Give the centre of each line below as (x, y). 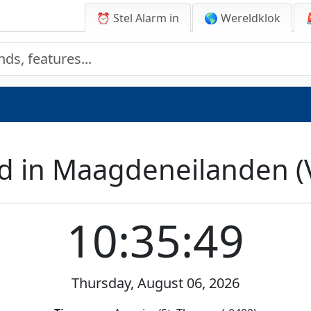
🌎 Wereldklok (242, 18)
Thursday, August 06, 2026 (155, 283)
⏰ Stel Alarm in (138, 18)
